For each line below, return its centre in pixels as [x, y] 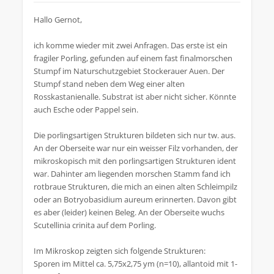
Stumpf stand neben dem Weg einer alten [109, 84]
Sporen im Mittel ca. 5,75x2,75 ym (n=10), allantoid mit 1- [135, 264]
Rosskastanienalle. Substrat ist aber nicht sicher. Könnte [135, 97]
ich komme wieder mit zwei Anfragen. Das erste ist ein [131, 45]
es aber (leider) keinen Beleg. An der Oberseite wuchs [129, 212]
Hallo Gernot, [58, 20]
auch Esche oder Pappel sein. [86, 109]
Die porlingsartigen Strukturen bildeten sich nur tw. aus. [135, 135]
